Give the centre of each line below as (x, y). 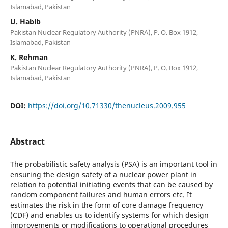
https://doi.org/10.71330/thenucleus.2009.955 (107, 105)
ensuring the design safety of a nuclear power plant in (103, 174)
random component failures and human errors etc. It (101, 194)
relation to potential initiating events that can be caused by (111, 184)
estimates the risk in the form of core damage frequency (106, 205)
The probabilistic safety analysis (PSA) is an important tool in (113, 164)
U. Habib (25, 21)
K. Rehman (29, 57)
